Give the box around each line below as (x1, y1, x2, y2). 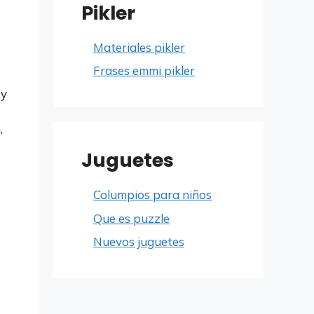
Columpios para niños (93, 187, 212, 202)
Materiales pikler (93, 39, 185, 55)
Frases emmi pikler (93, 63, 195, 78)
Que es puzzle (93, 210, 170, 226)
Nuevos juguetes (93, 234, 184, 249)
